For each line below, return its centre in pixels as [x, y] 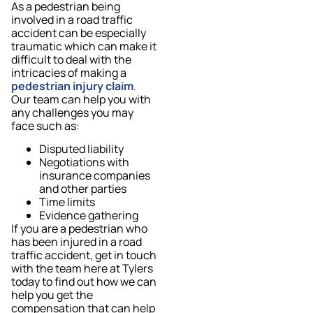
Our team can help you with [81, 99]
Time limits [68, 202]
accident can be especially [79, 32]
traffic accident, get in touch [84, 255]
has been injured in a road [77, 242]
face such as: [46, 125]
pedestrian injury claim [72, 86]
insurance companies [95, 176]
